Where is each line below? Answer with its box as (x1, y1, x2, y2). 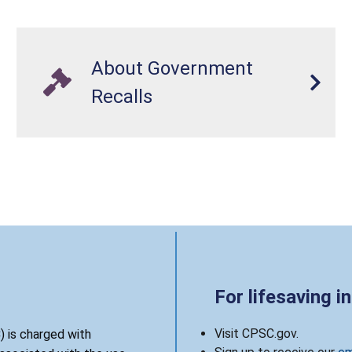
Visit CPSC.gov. (214, 325, 299, 341)
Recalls (91, 85, 153, 108)
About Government (91, 57, 254, 79)
